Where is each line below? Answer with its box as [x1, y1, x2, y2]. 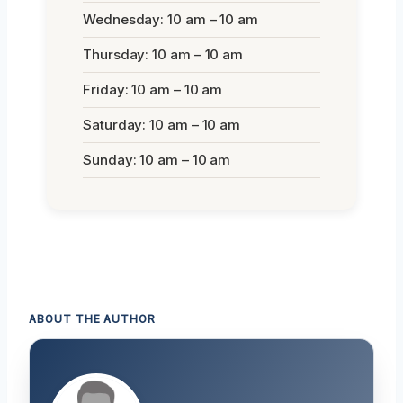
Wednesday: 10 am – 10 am [83, 10, 259, 28]
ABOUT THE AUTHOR [29, 312, 157, 326]
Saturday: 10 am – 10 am [83, 115, 241, 133]
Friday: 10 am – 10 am [83, 80, 223, 98]
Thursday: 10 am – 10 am [83, 45, 244, 63]
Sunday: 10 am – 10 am [83, 150, 231, 168]
